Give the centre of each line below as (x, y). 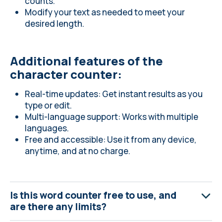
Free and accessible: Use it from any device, (111, 139)
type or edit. (48, 105)
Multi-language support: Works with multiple (111, 117)
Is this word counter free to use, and (93, 195)
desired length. (55, 24)
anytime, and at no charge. (78, 151)
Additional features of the (86, 61)
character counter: (66, 74)
